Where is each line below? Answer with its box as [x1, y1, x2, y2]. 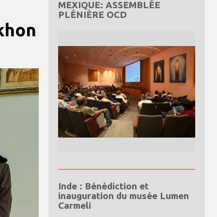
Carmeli [58, 200, 91, 211]
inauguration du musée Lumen [58, 190, 189, 201]
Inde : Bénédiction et [58, 180, 149, 191]
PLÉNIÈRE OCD [58, 9, 127, 20]
